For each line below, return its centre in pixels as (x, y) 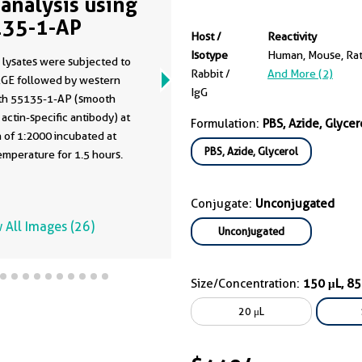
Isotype (209, 55)
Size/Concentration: (247, 284)
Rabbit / (210, 74)
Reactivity (292, 36)
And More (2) (300, 74)
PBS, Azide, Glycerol (251, 151)
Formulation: (227, 124)
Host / (206, 36)
